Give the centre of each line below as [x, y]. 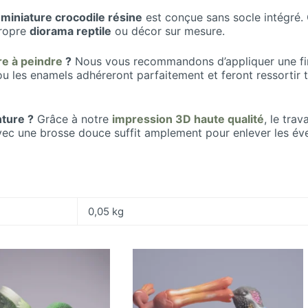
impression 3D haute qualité [188, 119]
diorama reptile [70, 31]
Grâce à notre [73, 119]
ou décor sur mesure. [168, 31]
